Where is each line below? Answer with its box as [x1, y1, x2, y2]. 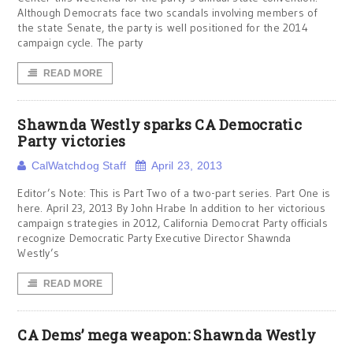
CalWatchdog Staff [31, 159, 127, 172]
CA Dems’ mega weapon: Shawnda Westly [17, 325, 317, 344]
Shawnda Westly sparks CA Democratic [17, 115, 302, 134]
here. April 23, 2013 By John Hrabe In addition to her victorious [17, 201, 325, 215]
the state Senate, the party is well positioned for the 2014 [17, 20, 308, 35]
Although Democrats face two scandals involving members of [17, 6, 318, 20]
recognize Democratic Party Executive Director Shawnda [17, 231, 292, 245]
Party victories [17, 132, 126, 150]
